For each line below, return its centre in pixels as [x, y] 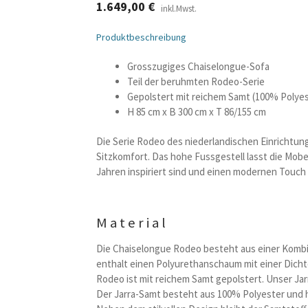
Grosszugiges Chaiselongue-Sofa [199, 66]
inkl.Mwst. [179, 9]
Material [133, 222]
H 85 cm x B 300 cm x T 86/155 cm [197, 111]
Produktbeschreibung [142, 37]
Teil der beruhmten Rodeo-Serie [196, 81]
